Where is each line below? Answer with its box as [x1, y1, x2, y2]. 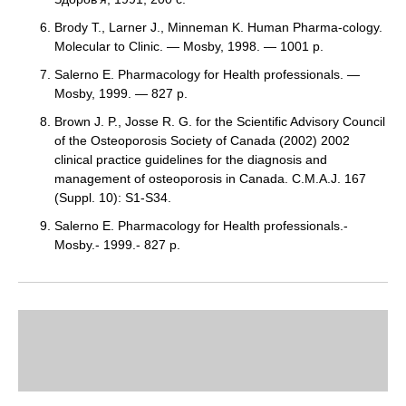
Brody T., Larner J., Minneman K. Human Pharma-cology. [54, 19, 382, 34]
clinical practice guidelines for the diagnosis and [54, 151, 327, 167]
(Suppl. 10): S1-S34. [54, 189, 171, 205]
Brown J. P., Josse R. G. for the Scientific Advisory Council [54, 113, 385, 129]
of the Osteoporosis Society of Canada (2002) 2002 [54, 132, 350, 148]
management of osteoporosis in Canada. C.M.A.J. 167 [54, 170, 366, 186]
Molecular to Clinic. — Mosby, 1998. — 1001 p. [54, 38, 324, 53]
